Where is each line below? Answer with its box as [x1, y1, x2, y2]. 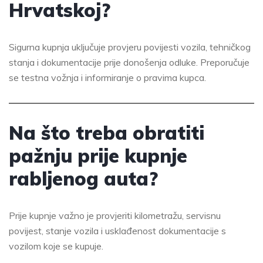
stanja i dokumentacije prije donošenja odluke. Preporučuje [9, 56, 249, 68]
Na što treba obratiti [9, 120, 204, 144]
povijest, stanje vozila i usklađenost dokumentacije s [9, 224, 226, 237]
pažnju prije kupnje [9, 143, 187, 167]
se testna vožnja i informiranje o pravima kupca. [9, 71, 206, 83]
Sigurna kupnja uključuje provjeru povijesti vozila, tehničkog [9, 41, 251, 53]
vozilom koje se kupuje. [9, 240, 103, 252]
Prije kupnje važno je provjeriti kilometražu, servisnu [9, 209, 221, 221]
